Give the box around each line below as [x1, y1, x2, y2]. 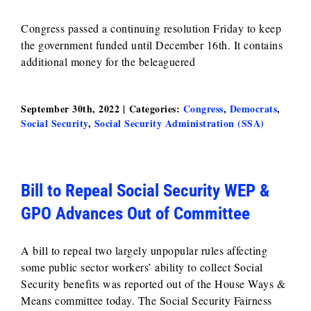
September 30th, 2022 [21, 101, 119, 116]
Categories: [128, 101, 183, 116]
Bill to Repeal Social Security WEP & [21, 180, 269, 201]
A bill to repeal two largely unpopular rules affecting [21, 243, 267, 258]
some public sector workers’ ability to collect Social [21, 260, 263, 274]
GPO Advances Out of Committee [21, 203, 250, 224]
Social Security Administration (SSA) [94, 116, 264, 131]
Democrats [229, 101, 277, 116]
